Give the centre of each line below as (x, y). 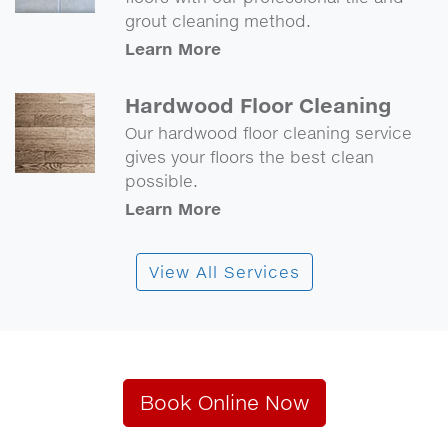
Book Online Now (224, 402)
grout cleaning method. (218, 21)
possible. (161, 181)
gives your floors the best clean (249, 157)
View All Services (224, 272)
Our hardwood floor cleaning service (268, 133)
